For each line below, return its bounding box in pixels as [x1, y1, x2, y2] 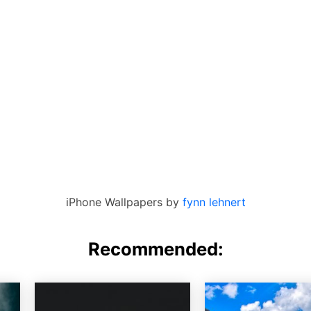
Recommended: [87, 237, 224, 260]
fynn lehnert [182, 194, 246, 209]
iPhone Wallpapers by [65, 194, 183, 209]
